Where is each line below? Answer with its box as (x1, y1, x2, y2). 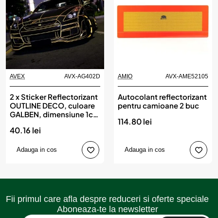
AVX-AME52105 (165, 73, 208, 80)
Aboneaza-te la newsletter (56, 204, 158, 214)
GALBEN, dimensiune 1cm (10, 109, 100, 119)
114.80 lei (118, 116, 152, 127)
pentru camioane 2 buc (118, 101, 199, 110)
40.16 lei (10, 125, 41, 135)
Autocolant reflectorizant (118, 92, 207, 101)
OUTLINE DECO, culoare (10, 101, 95, 110)
